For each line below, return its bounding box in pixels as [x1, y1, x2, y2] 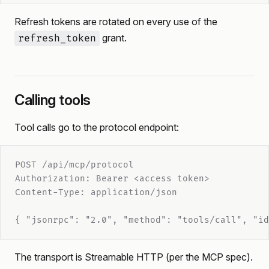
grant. [100, 32, 127, 44]
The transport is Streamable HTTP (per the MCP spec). [14, 251, 253, 263]
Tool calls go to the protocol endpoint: [14, 121, 179, 133]
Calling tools [14, 91, 91, 109]
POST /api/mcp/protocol [15, 160, 134, 170]
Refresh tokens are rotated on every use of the [14, 16, 217, 28]
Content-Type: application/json [15, 187, 177, 198]
